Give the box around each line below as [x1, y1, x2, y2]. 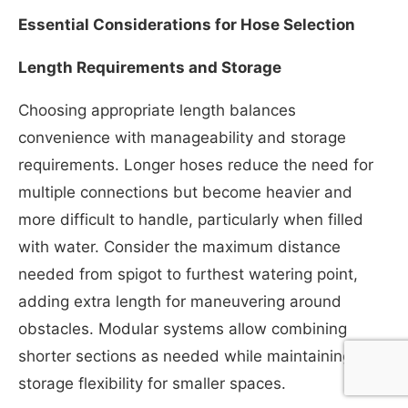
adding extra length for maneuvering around [18, 292, 342, 311]
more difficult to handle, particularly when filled [18, 210, 363, 229]
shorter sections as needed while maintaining [18, 347, 352, 366]
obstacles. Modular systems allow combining [18, 320, 347, 339]
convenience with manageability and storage [18, 128, 346, 148]
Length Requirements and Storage [18, 58, 281, 77]
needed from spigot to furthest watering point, [18, 265, 358, 284]
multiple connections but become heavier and [18, 183, 352, 202]
